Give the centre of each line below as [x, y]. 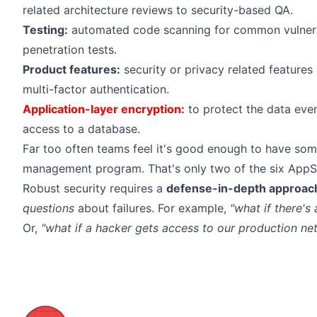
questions [48, 208]
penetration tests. [70, 49]
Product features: [71, 69]
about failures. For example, [152, 208]
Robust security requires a [94, 188]
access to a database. [81, 128]
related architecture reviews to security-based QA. [158, 10]
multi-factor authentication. [96, 89]
